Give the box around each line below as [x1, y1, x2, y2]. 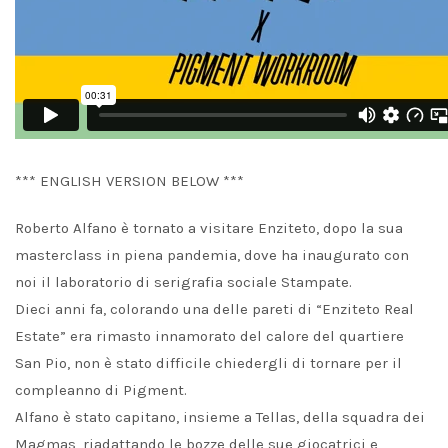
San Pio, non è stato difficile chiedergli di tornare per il [15, 354, 402, 372]
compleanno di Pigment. [15, 381, 187, 399]
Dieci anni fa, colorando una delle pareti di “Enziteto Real [15, 300, 414, 318]
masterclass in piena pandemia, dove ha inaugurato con [15, 246, 409, 264]
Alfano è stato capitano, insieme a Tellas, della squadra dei [15, 408, 425, 426]
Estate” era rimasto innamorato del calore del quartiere [15, 327, 404, 345]
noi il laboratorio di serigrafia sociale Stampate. [15, 273, 352, 291]
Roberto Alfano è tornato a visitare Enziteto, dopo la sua [15, 219, 403, 237]
